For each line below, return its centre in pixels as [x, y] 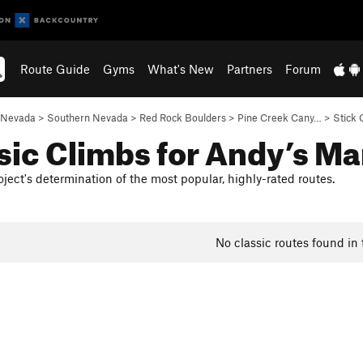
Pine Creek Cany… [280, 117]
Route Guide [56, 69]
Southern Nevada [88, 117]
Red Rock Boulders [183, 117]
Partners [250, 69]
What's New [181, 69]
